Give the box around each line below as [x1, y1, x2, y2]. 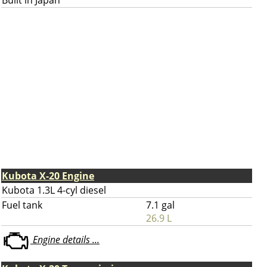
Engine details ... [30, 233, 100, 247]
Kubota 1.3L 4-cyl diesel [2, 184, 106, 197]
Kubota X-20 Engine [2, 169, 94, 182]
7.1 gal [146, 198, 175, 212]
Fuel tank [2, 198, 42, 212]
